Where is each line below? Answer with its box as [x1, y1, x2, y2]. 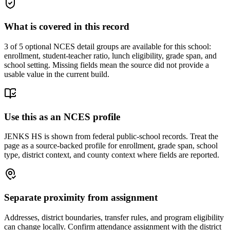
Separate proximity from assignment [4, 192, 158, 203]
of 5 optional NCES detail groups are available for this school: [8, 42, 211, 51]
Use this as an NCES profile [4, 111, 120, 122]
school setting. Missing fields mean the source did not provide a [4, 60, 209, 69]
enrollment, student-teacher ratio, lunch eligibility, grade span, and [4, 51, 217, 60]
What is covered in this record [4, 21, 129, 32]
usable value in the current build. [4, 69, 109, 79]
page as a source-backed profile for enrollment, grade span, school [4, 141, 218, 150]
